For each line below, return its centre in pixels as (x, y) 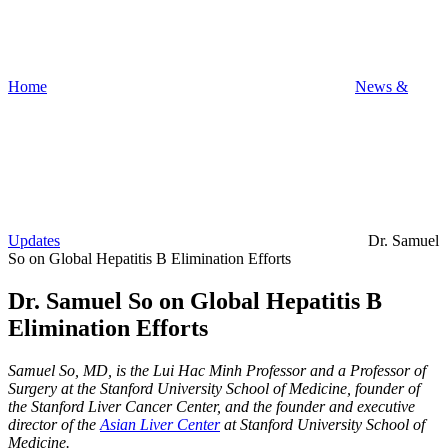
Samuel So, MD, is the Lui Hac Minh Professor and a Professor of (217, 370)
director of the (54, 424)
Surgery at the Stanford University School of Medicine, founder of (214, 388)
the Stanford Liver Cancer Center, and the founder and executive (211, 406)
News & (381, 86)
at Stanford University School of (322, 424)
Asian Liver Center (160, 424)
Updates (34, 240)
